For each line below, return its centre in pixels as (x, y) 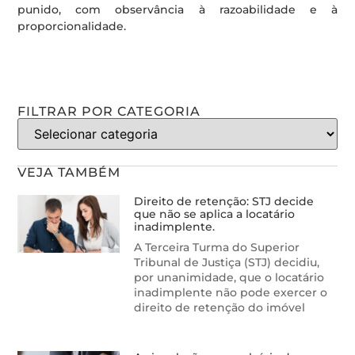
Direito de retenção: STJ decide (224, 202)
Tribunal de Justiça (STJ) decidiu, (227, 263)
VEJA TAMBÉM (69, 173)
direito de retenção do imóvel (220, 308)
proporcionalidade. (72, 26)
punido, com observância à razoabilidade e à (177, 9)
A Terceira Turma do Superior (217, 248)
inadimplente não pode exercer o (231, 293)
